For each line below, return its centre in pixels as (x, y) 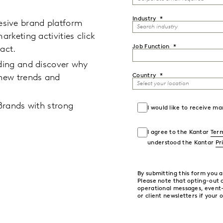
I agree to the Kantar (179, 132)
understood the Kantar (181, 143)
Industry (144, 19)
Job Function (151, 47)
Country (144, 76)
